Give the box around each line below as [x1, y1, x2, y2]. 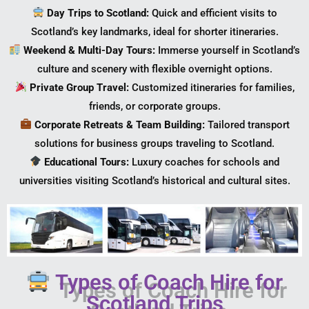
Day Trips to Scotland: [46, 6, 149, 19]
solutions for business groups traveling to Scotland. [34, 137, 275, 150]
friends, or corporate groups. [88, 99, 221, 112]
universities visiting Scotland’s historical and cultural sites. [19, 174, 290, 187]
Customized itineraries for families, [128, 81, 295, 94]
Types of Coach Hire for [50, 269, 283, 295]
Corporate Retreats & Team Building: [34, 118, 205, 131]
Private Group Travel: [29, 81, 129, 94]
